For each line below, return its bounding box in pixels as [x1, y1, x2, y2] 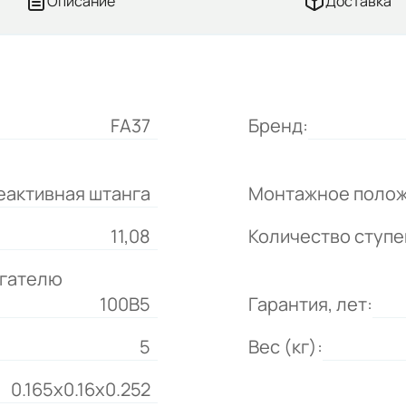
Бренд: [248, 113, 308, 138]
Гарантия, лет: [248, 292, 372, 316]
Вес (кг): [248, 334, 323, 359]
